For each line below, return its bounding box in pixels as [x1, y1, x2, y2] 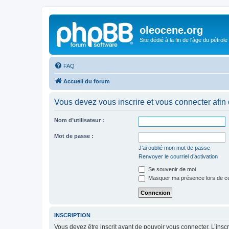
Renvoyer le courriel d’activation [139, 153, 218, 159]
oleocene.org [140, 25, 203, 36]
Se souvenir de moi [147, 166, 196, 172]
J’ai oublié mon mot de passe [139, 144, 210, 151]
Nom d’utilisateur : [54, 117, 104, 123]
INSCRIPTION [54, 212, 90, 218]
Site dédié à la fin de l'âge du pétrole [140, 37, 227, 43]
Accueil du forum [63, 78, 110, 84]
